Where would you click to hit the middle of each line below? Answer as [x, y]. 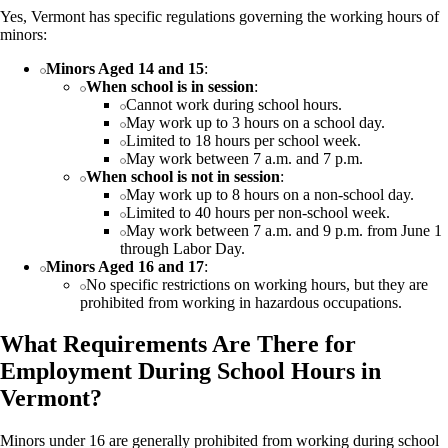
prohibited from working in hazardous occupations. [241, 302]
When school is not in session [183, 176]
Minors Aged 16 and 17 [125, 266]
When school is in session [170, 86]
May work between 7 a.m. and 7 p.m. [244, 158]
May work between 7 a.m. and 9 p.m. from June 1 [284, 230]
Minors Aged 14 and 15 [125, 68]
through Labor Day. [182, 248]
